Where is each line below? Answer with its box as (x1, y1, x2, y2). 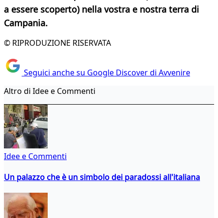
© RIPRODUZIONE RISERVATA (4, 37, 111, 49)
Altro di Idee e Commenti (4, 85, 95, 96)
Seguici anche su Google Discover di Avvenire (21, 67, 190, 78)
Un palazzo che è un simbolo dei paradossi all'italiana (4, 171, 200, 182)
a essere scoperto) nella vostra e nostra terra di (4, 3, 199, 16)
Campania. (4, 17, 48, 29)
